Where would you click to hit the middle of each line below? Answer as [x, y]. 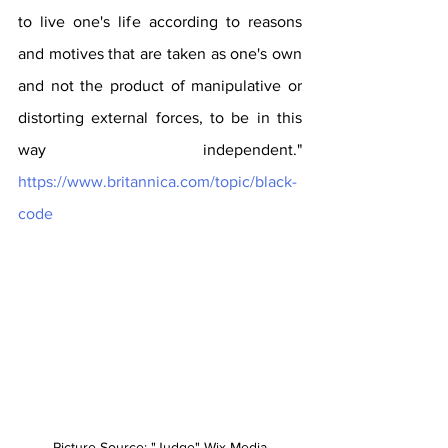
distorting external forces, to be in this [160, 117]
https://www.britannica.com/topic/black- [157, 181]
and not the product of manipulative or [160, 85]
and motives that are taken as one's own [160, 53]
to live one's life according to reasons [160, 21]
